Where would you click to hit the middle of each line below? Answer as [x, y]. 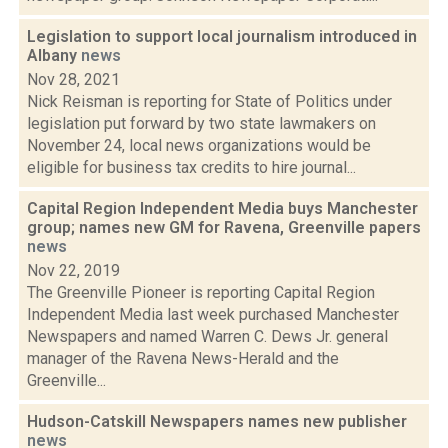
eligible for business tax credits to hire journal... [191, 167]
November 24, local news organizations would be [199, 145]
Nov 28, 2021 [73, 79]
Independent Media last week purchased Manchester [213, 314]
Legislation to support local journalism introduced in [222, 36]
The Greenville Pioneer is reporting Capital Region [201, 292]
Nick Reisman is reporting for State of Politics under [209, 101]
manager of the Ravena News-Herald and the [183, 358]
